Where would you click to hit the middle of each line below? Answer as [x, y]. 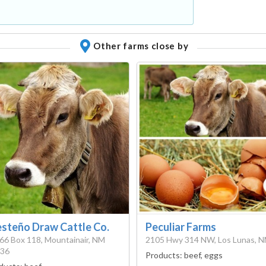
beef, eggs [203, 255]
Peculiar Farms [181, 227]
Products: [165, 255]
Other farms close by [141, 46]
